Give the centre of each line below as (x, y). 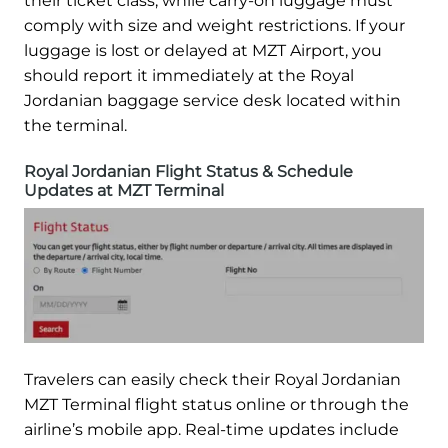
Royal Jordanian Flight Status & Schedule (188, 172)
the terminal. (75, 126)
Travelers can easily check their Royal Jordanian (212, 380)
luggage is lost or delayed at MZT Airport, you (203, 51)
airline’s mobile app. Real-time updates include (211, 430)
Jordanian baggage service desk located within (212, 101)
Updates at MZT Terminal (124, 191)
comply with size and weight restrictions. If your (214, 26)
